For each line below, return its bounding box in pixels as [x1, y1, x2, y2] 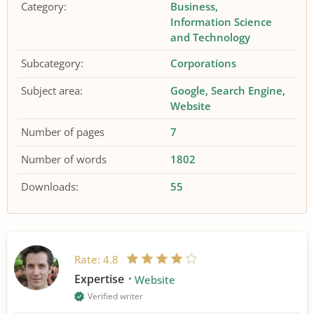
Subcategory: [21, 56, 83, 70]
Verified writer [88, 289, 143, 302]
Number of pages [21, 125, 104, 139]
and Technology [170, 30, 251, 44]
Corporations [170, 56, 237, 70]
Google [170, 83, 206, 97]
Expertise [74, 271, 127, 287]
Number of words [21, 152, 107, 166]
